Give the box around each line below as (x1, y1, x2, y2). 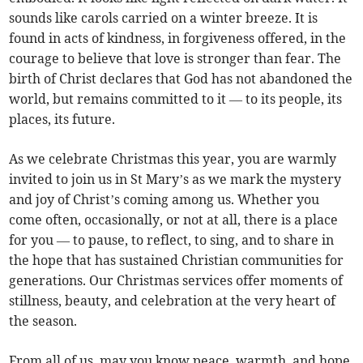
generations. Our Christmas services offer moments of (9, 271, 344, 288)
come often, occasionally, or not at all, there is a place (9, 211, 339, 228)
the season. (9, 312, 78, 329)
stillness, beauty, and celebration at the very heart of (9, 292, 336, 309)
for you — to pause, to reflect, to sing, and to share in (9, 231, 335, 248)
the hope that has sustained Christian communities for (9, 251, 344, 268)
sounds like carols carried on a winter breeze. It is (9, 9, 318, 26)
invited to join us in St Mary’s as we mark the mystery (9, 170, 342, 187)
